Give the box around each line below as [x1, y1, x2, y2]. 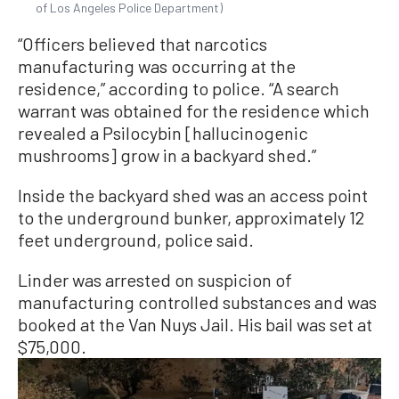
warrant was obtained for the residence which [18, 100, 370, 122]
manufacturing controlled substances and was [18, 291, 377, 313]
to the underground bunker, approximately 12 [18, 207, 364, 229]
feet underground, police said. [18, 229, 254, 251]
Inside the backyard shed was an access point [18, 184, 368, 207]
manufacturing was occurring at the [18, 55, 296, 77]
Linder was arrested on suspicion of [18, 269, 292, 291]
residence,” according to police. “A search [18, 77, 339, 100]
